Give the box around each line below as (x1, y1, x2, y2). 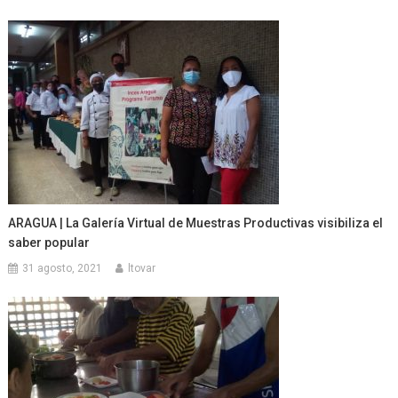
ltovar (128, 262, 156, 275)
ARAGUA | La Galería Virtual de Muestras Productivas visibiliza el (8, 216, 384, 231)
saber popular (8, 235, 91, 251)
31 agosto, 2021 (22, 262, 103, 275)
